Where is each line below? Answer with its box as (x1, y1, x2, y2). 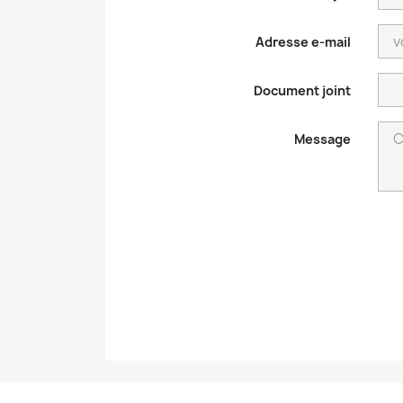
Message (294, 130, 351, 148)
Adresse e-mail (255, 33, 351, 50)
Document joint (254, 82, 351, 99)
